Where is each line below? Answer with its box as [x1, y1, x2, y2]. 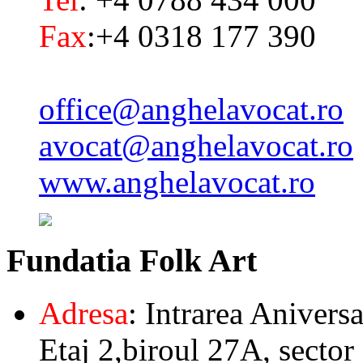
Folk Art [131, 242, 257, 280]
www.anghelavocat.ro [39, 164, 315, 200]
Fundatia [6, 242, 131, 280]
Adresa [39, 295, 128, 331]
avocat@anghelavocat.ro [39, 128, 353, 164]
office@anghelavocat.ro [39, 92, 344, 127]
